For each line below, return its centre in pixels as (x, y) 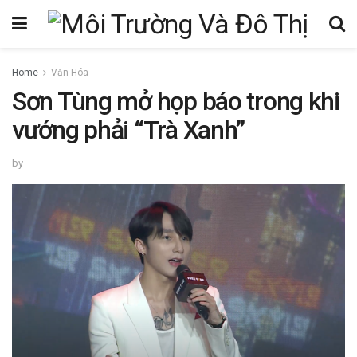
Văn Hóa (70, 73)
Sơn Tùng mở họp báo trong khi (176, 101)
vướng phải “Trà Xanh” (129, 130)
